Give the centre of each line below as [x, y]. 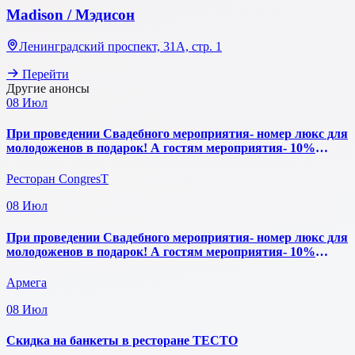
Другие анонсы [48, 88]
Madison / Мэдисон [71, 15]
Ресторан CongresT [57, 179]
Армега [27, 282]
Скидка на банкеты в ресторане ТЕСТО [122, 341]
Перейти [44, 74]
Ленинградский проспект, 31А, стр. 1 [120, 46]
